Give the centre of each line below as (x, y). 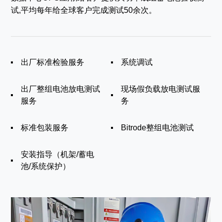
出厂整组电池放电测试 (61, 89)
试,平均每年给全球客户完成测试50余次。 (84, 10)
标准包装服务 (45, 128)
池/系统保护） (46, 166)
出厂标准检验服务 (53, 62)
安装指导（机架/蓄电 (58, 155)
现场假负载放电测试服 (161, 89)
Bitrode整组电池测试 (157, 128)
